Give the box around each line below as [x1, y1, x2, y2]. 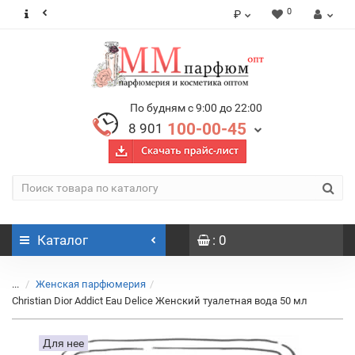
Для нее [43, 337, 84, 349]
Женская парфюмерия [36, 278, 146, 290]
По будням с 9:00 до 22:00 [130, 101, 262, 114]
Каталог [37, 232, 88, 248]
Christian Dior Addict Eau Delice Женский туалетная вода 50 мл [12, 295, 307, 307]
